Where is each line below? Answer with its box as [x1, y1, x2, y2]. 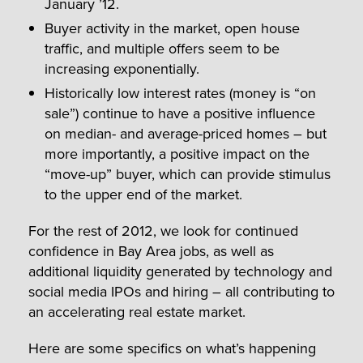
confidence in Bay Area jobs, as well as [28, 240, 274, 261]
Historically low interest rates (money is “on [45, 82, 316, 103]
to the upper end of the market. [45, 183, 242, 204]
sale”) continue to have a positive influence [45, 102, 315, 123]
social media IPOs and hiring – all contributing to [28, 280, 335, 301]
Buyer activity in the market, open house [45, 17, 300, 38]
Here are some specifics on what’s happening [28, 337, 316, 358]
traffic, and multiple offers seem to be [45, 37, 280, 58]
